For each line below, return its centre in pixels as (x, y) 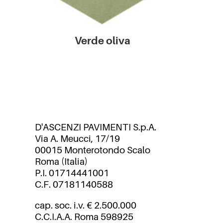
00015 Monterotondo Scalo (92, 150)
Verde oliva (103, 40)
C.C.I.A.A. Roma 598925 (84, 216)
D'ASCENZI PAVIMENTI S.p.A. (95, 127)
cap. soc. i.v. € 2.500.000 (85, 205)
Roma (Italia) (61, 161)
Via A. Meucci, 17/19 (77, 138)
